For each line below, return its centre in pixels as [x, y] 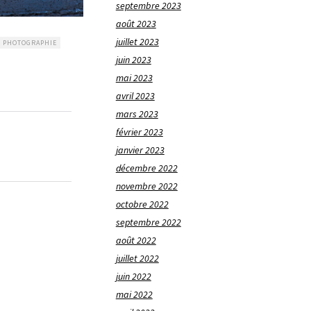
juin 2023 [133, 60]
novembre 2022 [146, 186]
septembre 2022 [148, 222]
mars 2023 [137, 114]
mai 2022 [134, 295]
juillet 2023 [137, 42]
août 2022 [136, 241]
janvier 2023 [140, 150]
